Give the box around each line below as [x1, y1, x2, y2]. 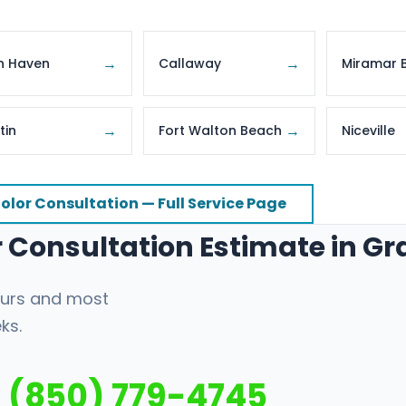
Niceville [342, 121, 395, 140]
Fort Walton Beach [159, 121, 282, 140]
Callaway [159, 53, 221, 72]
